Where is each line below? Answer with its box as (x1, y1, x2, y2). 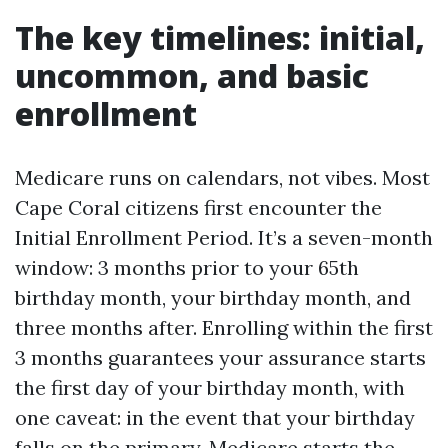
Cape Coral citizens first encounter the (15, 195, 382, 220)
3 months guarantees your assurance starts (15, 345, 426, 370)
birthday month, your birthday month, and (15, 285, 411, 310)
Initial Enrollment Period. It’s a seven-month (15, 225, 433, 250)
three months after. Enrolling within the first (15, 315, 433, 340)
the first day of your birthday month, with (15, 375, 405, 400)
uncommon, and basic (15, 54, 369, 97)
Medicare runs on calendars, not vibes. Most (15, 165, 430, 190)
